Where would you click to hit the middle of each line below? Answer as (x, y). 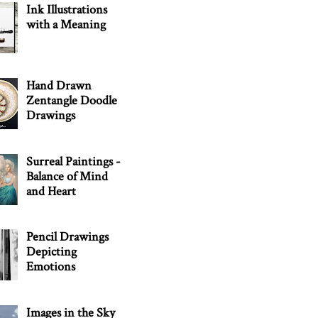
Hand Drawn (59, 85)
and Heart (51, 191)
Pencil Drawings (68, 237)
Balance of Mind (67, 176)
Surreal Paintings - (74, 161)
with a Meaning (66, 25)
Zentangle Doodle (72, 100)
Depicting (52, 252)
